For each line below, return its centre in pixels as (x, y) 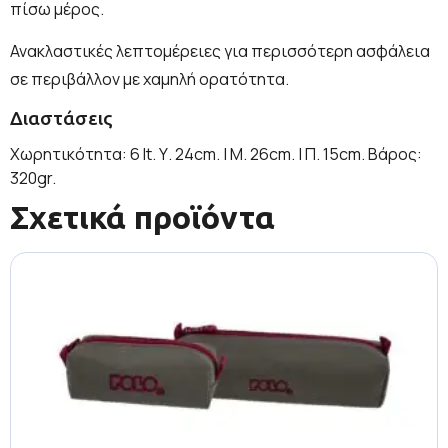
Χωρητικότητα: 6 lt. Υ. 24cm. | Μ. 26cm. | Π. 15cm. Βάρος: (216, 153)
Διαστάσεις (61, 117)
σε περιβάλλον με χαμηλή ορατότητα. (149, 78)
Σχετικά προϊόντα (142, 216)
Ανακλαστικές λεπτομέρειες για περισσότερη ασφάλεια (220, 50)
